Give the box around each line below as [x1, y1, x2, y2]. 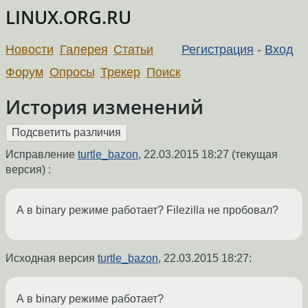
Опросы [49, 65, 95, 79]
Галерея [59, 42, 108, 56]
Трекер [100, 65, 141, 79]
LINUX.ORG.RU [5, 5, 131, 30]
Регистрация [181, 42, 254, 56]
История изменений [5, 93, 203, 120]
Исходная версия [5, 252, 98, 265]
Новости [5, 42, 54, 56]
